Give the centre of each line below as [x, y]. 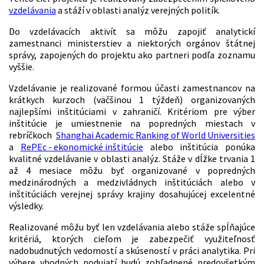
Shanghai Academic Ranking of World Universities [156, 135]
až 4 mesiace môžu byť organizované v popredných [132, 170]
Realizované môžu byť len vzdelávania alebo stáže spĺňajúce [132, 227]
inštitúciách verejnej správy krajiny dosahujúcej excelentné [132, 194]
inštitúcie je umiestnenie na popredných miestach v [132, 123]
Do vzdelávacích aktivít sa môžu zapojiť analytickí [132, 31]
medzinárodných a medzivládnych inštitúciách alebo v [132, 182]
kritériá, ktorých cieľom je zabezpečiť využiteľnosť [132, 238]
